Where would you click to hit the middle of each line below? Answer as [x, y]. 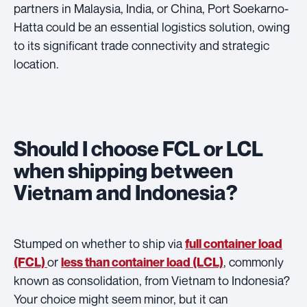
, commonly [254, 261]
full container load [234, 243]
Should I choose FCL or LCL [138, 148]
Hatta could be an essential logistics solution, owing [152, 26]
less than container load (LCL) [142, 262]
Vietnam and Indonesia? [126, 192]
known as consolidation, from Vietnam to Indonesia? [152, 280]
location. [36, 63]
